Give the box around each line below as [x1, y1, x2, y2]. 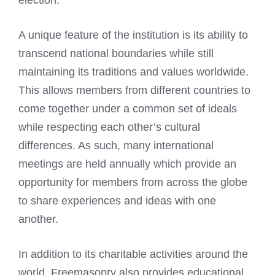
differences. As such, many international [18, 139, 214, 152]
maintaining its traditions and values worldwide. [18, 66, 249, 78]
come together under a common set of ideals [18, 103, 237, 115]
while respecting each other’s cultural [18, 121, 200, 133]
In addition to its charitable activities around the [18, 248, 248, 260]
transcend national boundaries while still [18, 47, 214, 60]
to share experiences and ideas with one [18, 195, 216, 207]
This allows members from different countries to [18, 84, 250, 96]
